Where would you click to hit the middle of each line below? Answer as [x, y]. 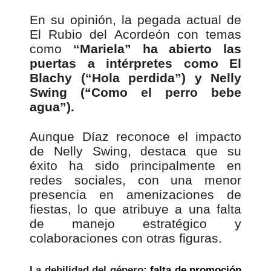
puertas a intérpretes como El [135, 64]
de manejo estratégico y [135, 224]
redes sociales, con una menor [135, 180]
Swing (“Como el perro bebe [135, 93]
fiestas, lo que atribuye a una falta [135, 209]
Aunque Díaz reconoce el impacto [135, 137]
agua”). [52, 107]
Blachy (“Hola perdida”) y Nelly [135, 78]
